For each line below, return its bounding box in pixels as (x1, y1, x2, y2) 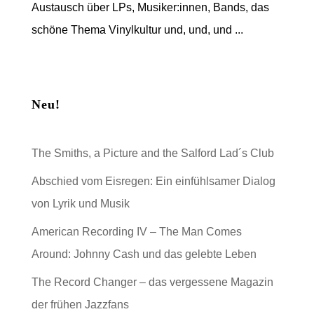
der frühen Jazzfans (31, 299, 129, 311)
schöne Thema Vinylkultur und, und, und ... (31, 24, 243, 36)
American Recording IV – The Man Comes (31, 226, 242, 238)
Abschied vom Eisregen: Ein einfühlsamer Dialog (31, 175, 275, 188)
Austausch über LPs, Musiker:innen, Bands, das (31, 1, 269, 14)
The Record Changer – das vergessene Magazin (31, 276, 273, 289)
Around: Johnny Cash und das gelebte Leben (31, 248, 257, 261)
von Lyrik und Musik (31, 198, 130, 210)
